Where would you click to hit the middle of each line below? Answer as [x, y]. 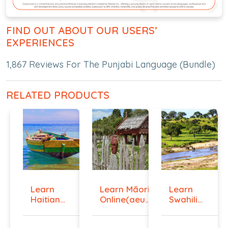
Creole [44, 209]
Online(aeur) [126, 199]
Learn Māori [125, 189]
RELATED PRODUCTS [58, 95]
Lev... [179, 219]
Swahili [183, 199]
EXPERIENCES [40, 42]
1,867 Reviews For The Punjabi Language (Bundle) [111, 64]
